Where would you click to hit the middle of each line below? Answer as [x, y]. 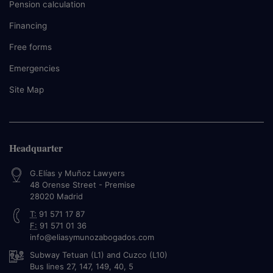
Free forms [30, 47]
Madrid [70, 196]
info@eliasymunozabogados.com [92, 237]
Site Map [27, 89]
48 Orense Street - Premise [83, 184]
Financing [28, 25]
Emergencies [34, 68]
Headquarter [36, 147]
